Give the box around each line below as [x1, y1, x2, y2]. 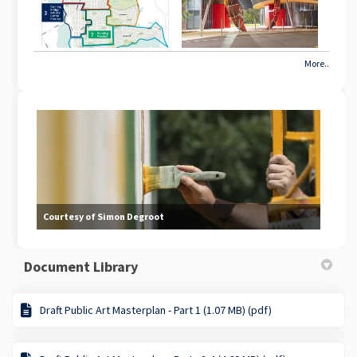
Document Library [24, 257, 138, 276]
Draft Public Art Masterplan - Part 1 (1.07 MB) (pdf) [40, 302, 272, 317]
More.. [304, 57, 329, 69]
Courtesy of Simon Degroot [42, 210, 164, 223]
